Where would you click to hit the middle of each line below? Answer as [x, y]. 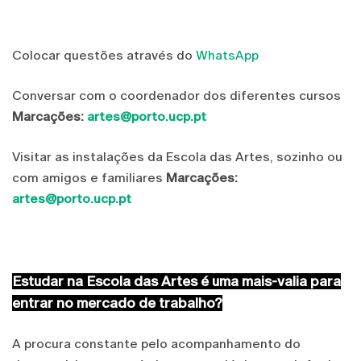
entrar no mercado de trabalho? [117, 303]
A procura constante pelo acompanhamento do [156, 343]
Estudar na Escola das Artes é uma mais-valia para [176, 281]
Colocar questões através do [104, 55]
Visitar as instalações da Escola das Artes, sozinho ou [177, 156]
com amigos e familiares [89, 177]
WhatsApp [227, 55]
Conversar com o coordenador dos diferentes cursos [176, 95]
